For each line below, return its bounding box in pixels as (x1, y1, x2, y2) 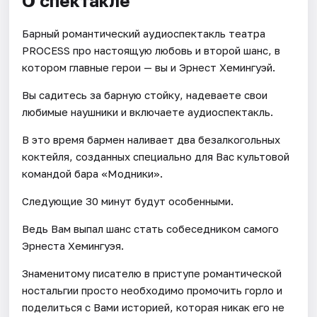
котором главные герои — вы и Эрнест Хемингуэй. (22, 60, 276, 74)
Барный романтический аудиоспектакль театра (22, 26, 266, 40)
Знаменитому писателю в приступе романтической (22, 266, 282, 279)
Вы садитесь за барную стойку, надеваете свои (22, 88, 268, 101)
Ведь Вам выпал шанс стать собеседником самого (22, 221, 279, 235)
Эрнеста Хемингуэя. (22, 238, 125, 252)
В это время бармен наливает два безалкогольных (22, 132, 281, 146)
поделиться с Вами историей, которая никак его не (22, 300, 285, 313)
